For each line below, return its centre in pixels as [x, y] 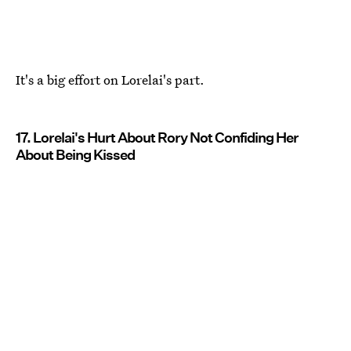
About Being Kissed [75, 154]
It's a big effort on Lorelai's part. [110, 79]
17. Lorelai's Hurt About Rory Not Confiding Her [157, 137]
